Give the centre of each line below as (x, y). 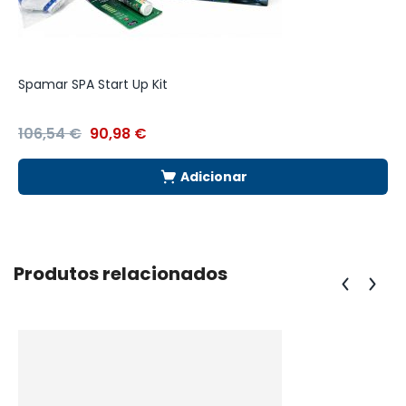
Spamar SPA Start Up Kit (93, 85)
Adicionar (213, 177)
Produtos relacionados (121, 274)
